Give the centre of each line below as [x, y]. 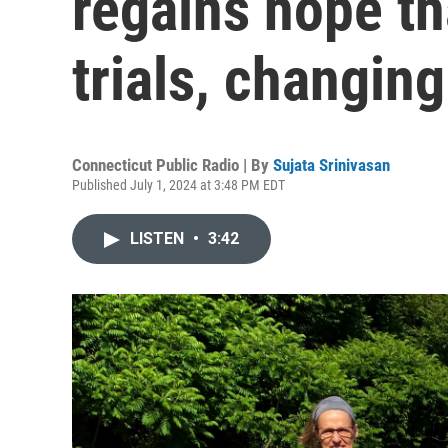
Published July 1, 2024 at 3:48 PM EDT [178, 185]
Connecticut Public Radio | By [172, 165]
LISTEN [159, 238]
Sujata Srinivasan [331, 165]
